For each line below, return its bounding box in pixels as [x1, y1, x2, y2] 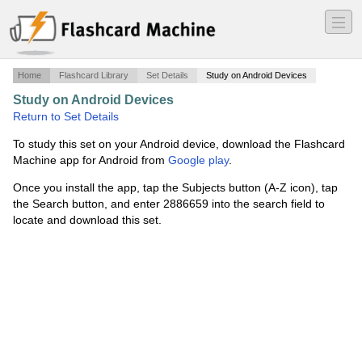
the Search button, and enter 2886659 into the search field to [13, 197, 325, 211]
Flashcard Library [59, 70, 128, 81]
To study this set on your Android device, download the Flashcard [13, 137, 345, 151]
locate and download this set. [13, 213, 162, 227]
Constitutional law [194, 94, 284, 107]
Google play [168, 154, 229, 167]
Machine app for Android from [13, 154, 168, 167]
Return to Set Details [13, 110, 119, 124]
